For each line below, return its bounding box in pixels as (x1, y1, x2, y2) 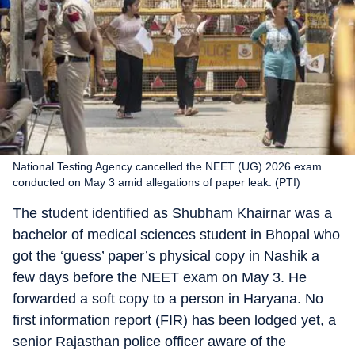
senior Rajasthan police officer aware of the (13, 334, 286, 349)
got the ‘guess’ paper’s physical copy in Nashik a (13, 248, 319, 264)
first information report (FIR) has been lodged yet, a (13, 312, 336, 328)
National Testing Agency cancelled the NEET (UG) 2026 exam (13, 160, 322, 173)
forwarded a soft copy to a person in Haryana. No (13, 291, 323, 307)
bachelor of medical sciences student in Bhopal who (13, 227, 340, 242)
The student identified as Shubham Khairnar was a (13, 205, 332, 221)
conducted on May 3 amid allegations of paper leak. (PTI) (13, 176, 300, 189)
